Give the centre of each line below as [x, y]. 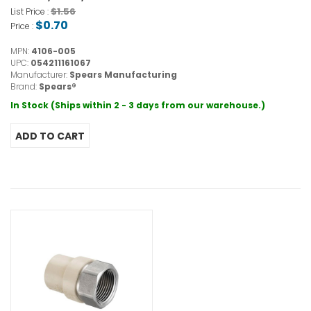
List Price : [31, 12]
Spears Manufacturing [123, 75]
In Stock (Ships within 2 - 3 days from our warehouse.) [138, 106]
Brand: [25, 87]
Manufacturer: [40, 75]
